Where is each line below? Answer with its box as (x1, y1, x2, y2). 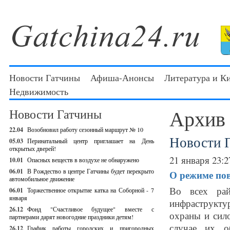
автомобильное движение (9, 175, 74, 183)
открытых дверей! (9, 144, 56, 152)
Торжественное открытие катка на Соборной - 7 (27, 186, 154, 194)
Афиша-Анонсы (90, 71, 154, 84)
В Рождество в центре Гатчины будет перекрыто (27, 167, 154, 175)
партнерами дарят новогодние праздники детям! (9, 213, 133, 221)
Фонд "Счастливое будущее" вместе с (27, 205, 154, 213)
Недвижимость (9, 85, 68, 98)
